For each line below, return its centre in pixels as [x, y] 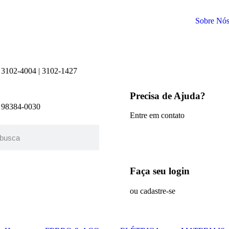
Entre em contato [157, 116]
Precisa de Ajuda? [168, 96]
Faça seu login [160, 171]
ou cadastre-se [153, 191]
